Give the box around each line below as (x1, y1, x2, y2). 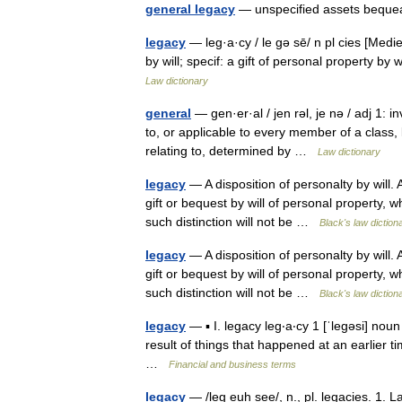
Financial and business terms (169, 359, 296, 370)
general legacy (145, 2, 235, 16)
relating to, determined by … (145, 144, 318, 158)
